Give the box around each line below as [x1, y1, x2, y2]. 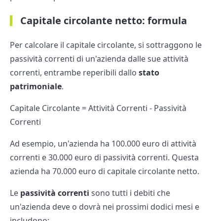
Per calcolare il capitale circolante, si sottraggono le [10, 39, 202, 51]
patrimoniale [10, 81, 62, 92]
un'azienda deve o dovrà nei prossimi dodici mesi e [10, 201, 199, 213]
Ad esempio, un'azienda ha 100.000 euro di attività [10, 138, 196, 149]
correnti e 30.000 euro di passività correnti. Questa [10, 152, 199, 163]
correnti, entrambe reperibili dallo [10, 67, 139, 78]
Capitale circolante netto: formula [20, 14, 187, 28]
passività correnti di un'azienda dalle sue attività [10, 53, 188, 65]
